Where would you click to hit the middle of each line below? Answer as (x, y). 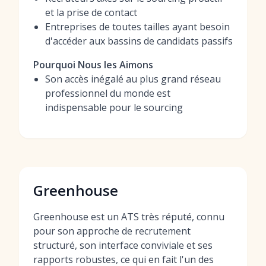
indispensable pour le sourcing (114, 107)
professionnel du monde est (108, 93)
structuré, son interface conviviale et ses (123, 245)
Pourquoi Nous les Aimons (93, 65)
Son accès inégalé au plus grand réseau (133, 79)
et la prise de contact (91, 12)
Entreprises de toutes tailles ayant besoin (137, 27)
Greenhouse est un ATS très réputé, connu (129, 217)
